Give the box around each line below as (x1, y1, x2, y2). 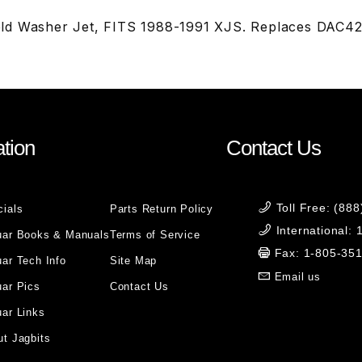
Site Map (109, 255, 158, 267)
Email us (274, 271, 322, 283)
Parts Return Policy (109, 203, 213, 215)
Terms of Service (109, 229, 200, 241)
